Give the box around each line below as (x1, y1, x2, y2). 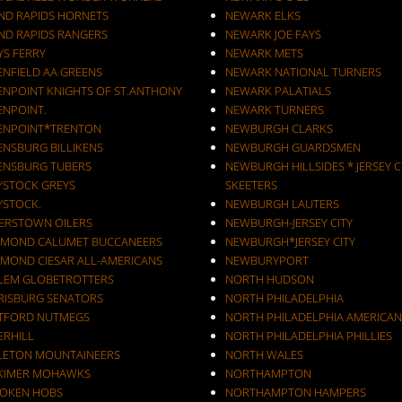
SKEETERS (224, 177, 277, 193)
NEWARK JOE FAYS (224, 26, 321, 42)
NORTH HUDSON (224, 271, 314, 287)
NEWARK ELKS (224, 7, 301, 23)
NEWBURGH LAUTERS (224, 196, 339, 212)
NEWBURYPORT (224, 252, 309, 268)
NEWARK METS (224, 45, 303, 61)
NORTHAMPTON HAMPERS (224, 384, 366, 400)
